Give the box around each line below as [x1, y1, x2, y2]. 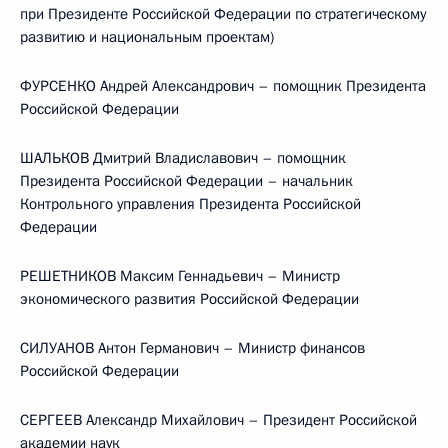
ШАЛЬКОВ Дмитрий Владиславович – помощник [20, 148, 346, 168]
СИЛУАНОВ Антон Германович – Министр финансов [20, 338, 365, 358]
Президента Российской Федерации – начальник [20, 171, 353, 191]
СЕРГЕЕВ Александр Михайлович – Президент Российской [20, 410, 417, 430]
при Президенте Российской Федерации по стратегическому [20, 4, 426, 24]
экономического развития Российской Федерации [20, 289, 359, 309]
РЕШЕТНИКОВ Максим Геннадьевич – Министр [20, 266, 340, 286]
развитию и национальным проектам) [20, 27, 274, 47]
